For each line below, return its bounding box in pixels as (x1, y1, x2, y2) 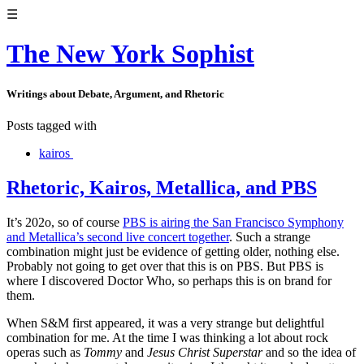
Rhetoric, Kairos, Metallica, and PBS (6, 176, 317, 198)
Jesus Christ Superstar (147, 344, 262, 359)
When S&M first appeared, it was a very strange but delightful (6, 315, 324, 330)
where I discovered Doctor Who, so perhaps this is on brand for (6, 273, 331, 288)
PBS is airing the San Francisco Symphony (123, 214, 344, 229)
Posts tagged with (6, 118, 97, 132)
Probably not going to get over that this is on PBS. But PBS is (6, 258, 323, 273)
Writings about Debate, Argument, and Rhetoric (6, 87, 224, 100)
